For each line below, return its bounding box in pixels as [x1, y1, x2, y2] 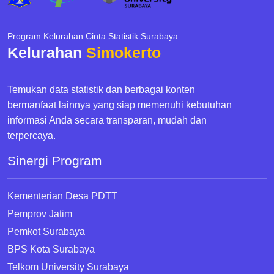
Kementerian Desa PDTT [7, 191, 117, 202]
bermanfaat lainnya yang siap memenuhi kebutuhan [7, 100, 232, 111]
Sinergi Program [7, 154, 102, 168]
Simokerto [86, 44, 161, 62]
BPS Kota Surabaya [7, 244, 95, 255]
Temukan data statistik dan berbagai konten [7, 84, 195, 95]
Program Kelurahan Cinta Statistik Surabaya [7, 31, 178, 42]
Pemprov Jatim [7, 209, 72, 220]
